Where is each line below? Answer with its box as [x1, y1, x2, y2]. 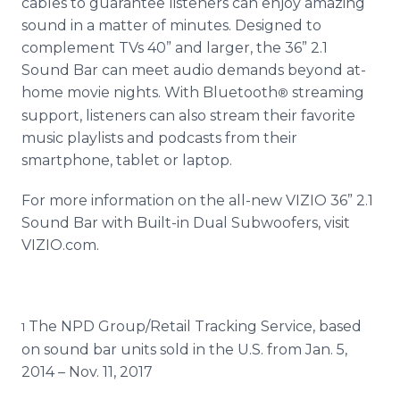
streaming [288, 84, 364, 101]
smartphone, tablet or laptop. [21, 152, 232, 169]
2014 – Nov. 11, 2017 [21, 363, 153, 380]
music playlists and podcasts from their [21, 129, 297, 146]
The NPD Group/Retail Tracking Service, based [29, 318, 362, 335]
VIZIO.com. [21, 237, 99, 254]
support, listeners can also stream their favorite [21, 107, 355, 124]
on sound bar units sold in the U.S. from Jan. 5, [21, 341, 347, 358]
